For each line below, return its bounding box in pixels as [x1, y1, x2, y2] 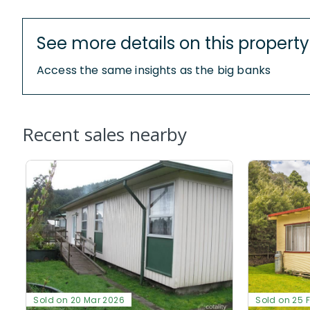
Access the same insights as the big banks [37, 62, 271, 78]
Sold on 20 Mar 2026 [33, 293, 125, 306]
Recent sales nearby [22, 121, 187, 147]
